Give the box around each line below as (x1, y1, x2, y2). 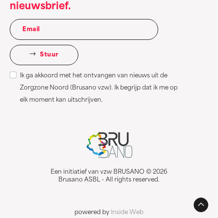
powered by (74, 209, 111, 216)
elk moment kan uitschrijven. (20, 97, 103, 103)
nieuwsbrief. (10, 1, 71, 12)
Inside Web (111, 209, 144, 216)
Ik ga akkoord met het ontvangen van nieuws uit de (20, 73, 167, 79)
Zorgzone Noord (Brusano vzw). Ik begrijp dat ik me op (20, 85, 178, 91)
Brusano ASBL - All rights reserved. (58, 177, 160, 183)
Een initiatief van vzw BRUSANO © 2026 (51, 169, 167, 175)
